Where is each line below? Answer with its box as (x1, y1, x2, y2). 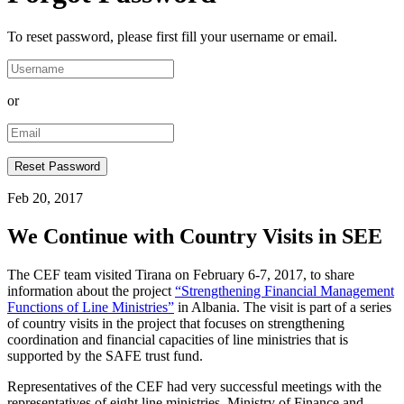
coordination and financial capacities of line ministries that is (7, 332, 348, 348)
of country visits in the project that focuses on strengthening (7, 316, 344, 332)
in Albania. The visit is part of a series (174, 299, 391, 316)
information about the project (7, 283, 175, 299)
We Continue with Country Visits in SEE (7, 225, 382, 249)
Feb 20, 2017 (7, 190, 83, 207)
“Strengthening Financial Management (175, 283, 394, 299)
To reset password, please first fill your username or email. (7, 29, 337, 45)
